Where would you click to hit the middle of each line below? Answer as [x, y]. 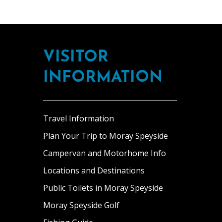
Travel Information [79, 118]
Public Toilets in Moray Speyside [103, 188]
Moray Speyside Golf [81, 205]
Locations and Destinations [94, 170]
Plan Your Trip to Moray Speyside [106, 136]
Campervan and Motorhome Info [105, 153]
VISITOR [76, 57]
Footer [60, 34]
